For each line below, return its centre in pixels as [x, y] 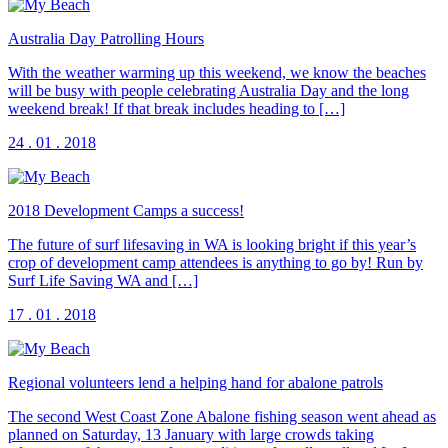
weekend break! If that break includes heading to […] [176, 108]
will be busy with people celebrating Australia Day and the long [208, 90]
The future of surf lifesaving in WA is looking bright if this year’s [212, 244]
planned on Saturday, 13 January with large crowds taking [191, 434]
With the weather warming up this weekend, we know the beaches [217, 72]
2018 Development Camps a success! [126, 210]
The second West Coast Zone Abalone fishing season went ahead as [222, 416]
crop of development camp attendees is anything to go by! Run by [215, 262]
